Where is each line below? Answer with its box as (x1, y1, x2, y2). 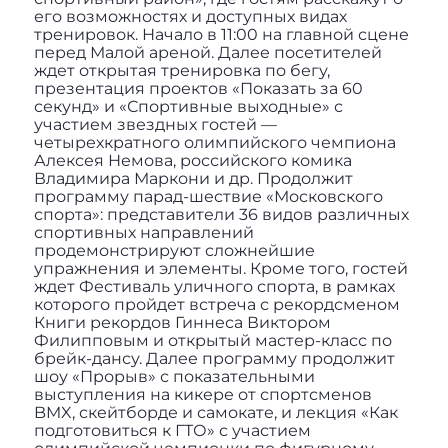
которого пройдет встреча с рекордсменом (33, 295, 400, 315)
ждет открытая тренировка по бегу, (33, 61, 330, 81)
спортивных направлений (33, 223, 254, 243)
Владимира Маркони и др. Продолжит (33, 169, 353, 189)
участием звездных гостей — (33, 115, 277, 135)
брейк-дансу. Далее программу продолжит (33, 349, 395, 369)
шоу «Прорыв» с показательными (33, 367, 315, 387)
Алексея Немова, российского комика (33, 151, 352, 171)
